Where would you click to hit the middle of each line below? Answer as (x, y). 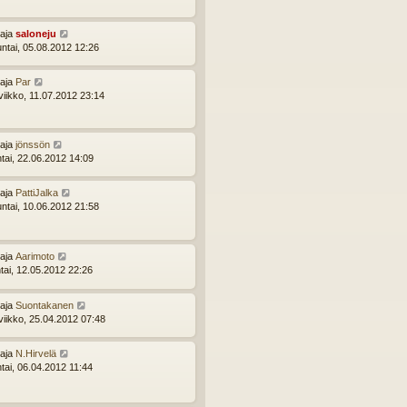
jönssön (33, 145)
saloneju (36, 33)
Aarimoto (35, 256)
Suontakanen (45, 305)
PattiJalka (37, 193)
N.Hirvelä (36, 353)
